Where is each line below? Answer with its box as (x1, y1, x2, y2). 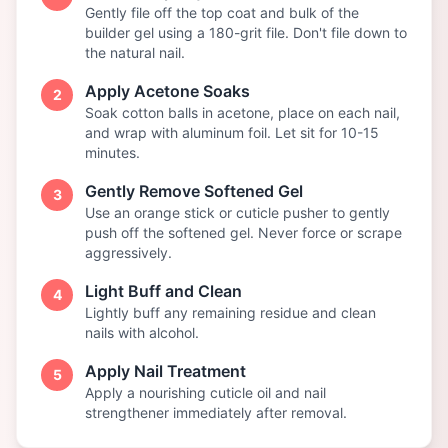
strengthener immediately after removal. (85, 404, 347, 421)
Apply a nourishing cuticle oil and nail (85, 384, 326, 401)
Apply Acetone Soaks (85, 81, 250, 101)
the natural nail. (85, 44, 185, 61)
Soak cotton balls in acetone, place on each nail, (85, 104, 400, 121)
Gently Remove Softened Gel (85, 181, 303, 201)
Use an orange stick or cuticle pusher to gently (85, 204, 390, 221)
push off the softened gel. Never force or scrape (85, 224, 402, 241)
